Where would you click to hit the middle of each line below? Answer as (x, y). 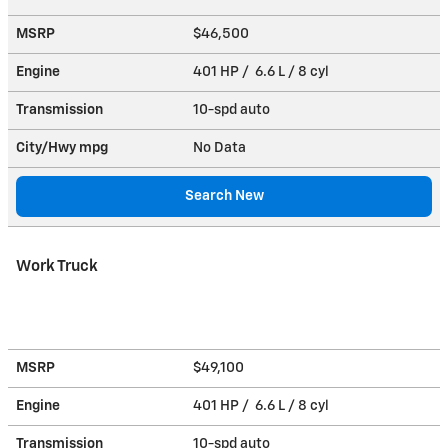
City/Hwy (47, 147)
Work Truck (57, 266)
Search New (224, 195)
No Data (222, 147)
